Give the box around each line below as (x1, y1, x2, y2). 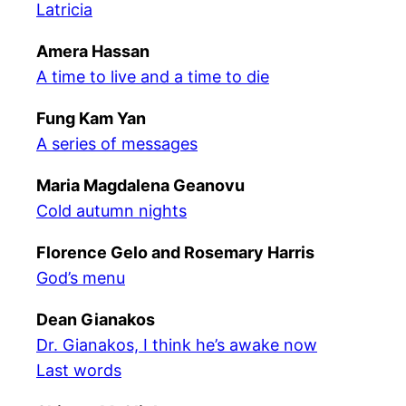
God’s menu (36, 268, 125, 287)
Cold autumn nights (36, 201, 187, 220)
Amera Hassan (36, 42, 150, 61)
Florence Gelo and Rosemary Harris (36, 243, 314, 262)
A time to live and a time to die (36, 67, 269, 86)
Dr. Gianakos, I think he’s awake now (36, 335, 317, 354)
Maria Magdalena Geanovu (36, 176, 245, 195)
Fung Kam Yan (36, 109, 146, 128)
